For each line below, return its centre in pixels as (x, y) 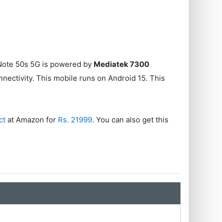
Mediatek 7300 (122, 64)
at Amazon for (32, 119)
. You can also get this (131, 119)
